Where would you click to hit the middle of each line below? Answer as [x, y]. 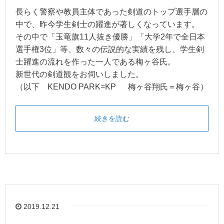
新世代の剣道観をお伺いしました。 [79, 74]
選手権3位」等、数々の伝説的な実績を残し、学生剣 [110, 49]
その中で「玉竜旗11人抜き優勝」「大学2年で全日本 [110, 36]
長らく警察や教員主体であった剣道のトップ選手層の [111, 11]
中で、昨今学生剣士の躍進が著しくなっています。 [107, 24]
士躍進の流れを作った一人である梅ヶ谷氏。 [95, 61]
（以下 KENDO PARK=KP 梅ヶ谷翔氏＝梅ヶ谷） [112, 86]
